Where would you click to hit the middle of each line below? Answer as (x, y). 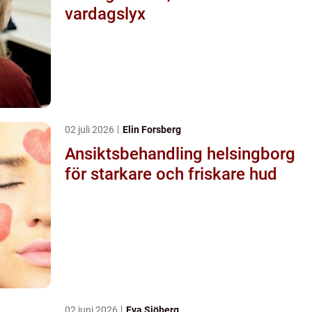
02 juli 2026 (91, 129)
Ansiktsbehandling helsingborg (180, 154)
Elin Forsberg (152, 129)
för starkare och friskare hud (171, 174)
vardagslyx (105, 14)
